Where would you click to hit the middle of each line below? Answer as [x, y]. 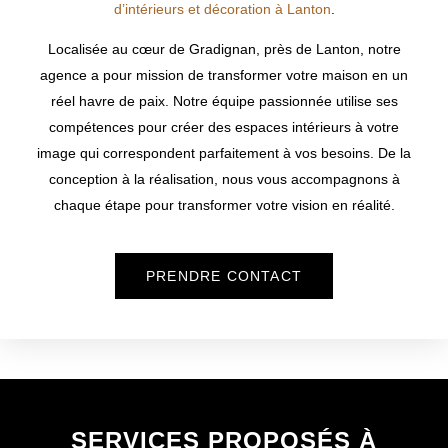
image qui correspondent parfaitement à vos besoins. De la [224, 153]
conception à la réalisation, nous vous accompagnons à [224, 179]
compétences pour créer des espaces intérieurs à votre [224, 127]
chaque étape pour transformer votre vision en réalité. [224, 205]
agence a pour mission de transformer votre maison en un [224, 75]
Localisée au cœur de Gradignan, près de [181, 49]
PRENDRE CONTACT [224, 275]
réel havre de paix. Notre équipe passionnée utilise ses [224, 101]
